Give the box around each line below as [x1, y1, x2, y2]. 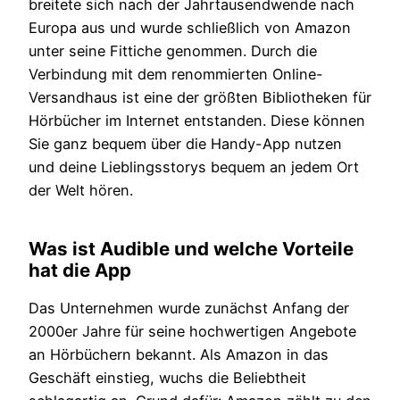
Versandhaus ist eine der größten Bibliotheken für [29, 88, 371, 107]
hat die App [29, 259, 131, 282]
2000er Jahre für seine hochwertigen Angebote [29, 322, 356, 341]
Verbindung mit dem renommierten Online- [29, 65, 323, 84]
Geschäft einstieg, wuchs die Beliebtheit [29, 369, 306, 387]
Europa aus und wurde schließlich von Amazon [29, 19, 351, 37]
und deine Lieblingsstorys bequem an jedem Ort [29, 158, 359, 177]
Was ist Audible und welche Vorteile [29, 237, 354, 261]
